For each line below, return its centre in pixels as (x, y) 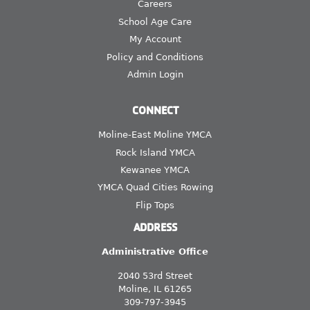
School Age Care (155, 21)
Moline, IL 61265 (155, 289)
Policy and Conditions (155, 57)
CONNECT (155, 111)
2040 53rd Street (155, 276)
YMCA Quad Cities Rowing (155, 188)
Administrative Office (155, 252)
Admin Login (155, 74)
